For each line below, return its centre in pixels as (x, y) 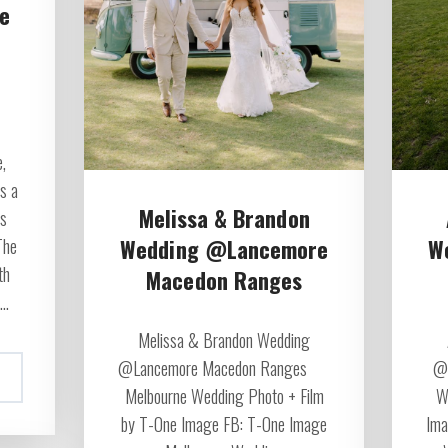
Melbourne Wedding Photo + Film (224, 396)
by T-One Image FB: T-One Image (224, 424)
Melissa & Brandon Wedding (224, 340)
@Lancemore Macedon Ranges (224, 368)
